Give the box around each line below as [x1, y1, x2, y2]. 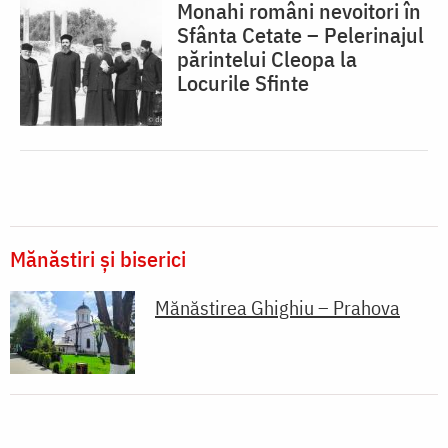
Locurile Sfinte [177, 67, 309, 97]
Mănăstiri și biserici [10, 243, 186, 273]
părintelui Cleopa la [177, 43, 357, 73]
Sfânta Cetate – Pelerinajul [177, 19, 424, 49]
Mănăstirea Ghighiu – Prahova [155, 293, 400, 321]
